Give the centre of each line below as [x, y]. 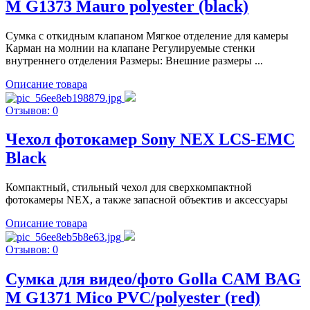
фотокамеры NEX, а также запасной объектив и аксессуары [147, 200]
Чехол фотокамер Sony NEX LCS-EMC [150, 139]
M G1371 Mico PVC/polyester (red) [133, 298]
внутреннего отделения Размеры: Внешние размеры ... [134, 60]
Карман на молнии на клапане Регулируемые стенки [130, 48]
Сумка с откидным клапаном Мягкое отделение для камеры [147, 35]
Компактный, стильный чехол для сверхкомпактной [129, 188]
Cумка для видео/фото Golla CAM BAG [153, 279]
